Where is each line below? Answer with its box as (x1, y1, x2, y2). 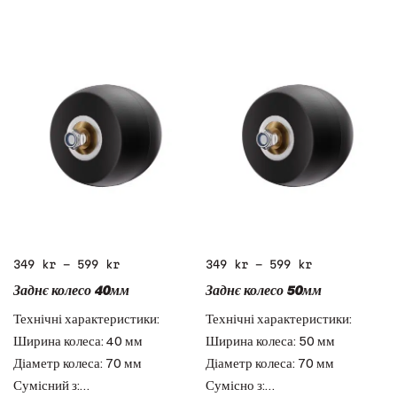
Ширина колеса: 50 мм (205, 331, 335, 349)
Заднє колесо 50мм (205, 280, 322, 299)
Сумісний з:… (13, 376, 90, 393)
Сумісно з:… (205, 376, 275, 393)
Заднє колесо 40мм (13, 280, 129, 299)
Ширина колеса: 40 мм (13, 331, 143, 349)
